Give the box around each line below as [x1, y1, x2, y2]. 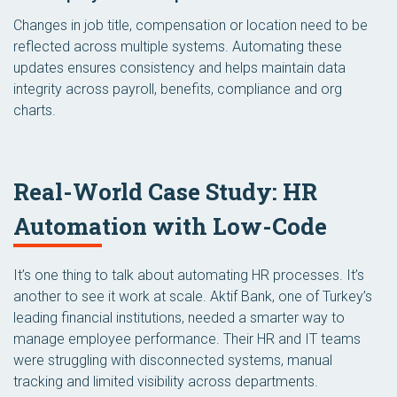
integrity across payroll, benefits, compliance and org [13, 80, 342, 97]
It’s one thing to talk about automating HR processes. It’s [13, 266, 364, 284]
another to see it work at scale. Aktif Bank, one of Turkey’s [13, 287, 372, 305]
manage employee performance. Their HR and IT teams [13, 330, 361, 347]
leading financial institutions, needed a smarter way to [13, 308, 345, 326]
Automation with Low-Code [13, 210, 327, 241]
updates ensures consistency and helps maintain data [13, 58, 346, 76]
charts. [13, 101, 56, 119]
